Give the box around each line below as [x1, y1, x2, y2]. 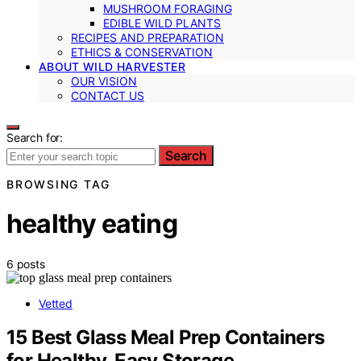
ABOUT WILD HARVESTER [39, 59, 185, 73]
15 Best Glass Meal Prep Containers [6, 326, 325, 350]
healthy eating [6, 208, 177, 240]
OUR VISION [71, 73, 137, 88]
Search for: [6, 130, 64, 144]
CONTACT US [71, 88, 144, 102]
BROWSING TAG [6, 176, 110, 191]
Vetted [39, 296, 73, 310]
